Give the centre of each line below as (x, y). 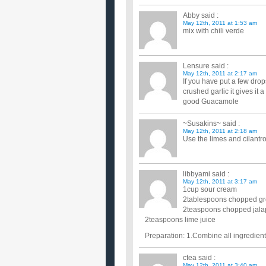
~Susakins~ (202, 123)
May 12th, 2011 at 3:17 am (220, 181)
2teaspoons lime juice (180, 220)
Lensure (196, 66)
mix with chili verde (213, 31)
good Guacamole (211, 102)
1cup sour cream (210, 189)
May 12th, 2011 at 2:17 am (220, 73)
